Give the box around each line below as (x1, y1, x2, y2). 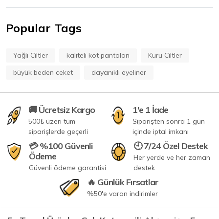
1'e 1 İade (132, 104, 168, 116)
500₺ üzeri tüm (28, 117, 75, 126)
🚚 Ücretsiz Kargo (28, 104, 95, 116)
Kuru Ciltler (148, 51, 182, 60)
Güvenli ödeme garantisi (28, 163, 106, 173)
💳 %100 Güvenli (28, 140, 93, 152)
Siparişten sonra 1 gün (132, 117, 205, 126)
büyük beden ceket (13, 68, 73, 77)
